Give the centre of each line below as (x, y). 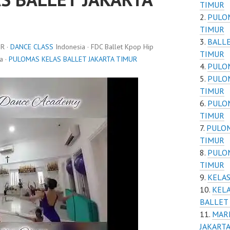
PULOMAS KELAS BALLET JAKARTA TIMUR (73, 59)
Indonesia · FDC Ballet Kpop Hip (103, 47)
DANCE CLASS (32, 47)
